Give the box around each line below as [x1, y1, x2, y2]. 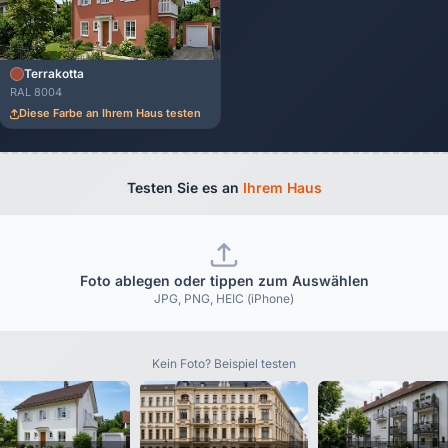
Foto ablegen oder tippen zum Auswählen [79, 272, 369, 289]
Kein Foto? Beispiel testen [152, 356, 296, 371]
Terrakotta [24, 66, 84, 81]
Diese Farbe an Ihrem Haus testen [19, 106, 201, 120]
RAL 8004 [10, 85, 62, 99]
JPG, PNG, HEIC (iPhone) [154, 291, 294, 306]
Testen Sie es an [126, 179, 243, 196]
